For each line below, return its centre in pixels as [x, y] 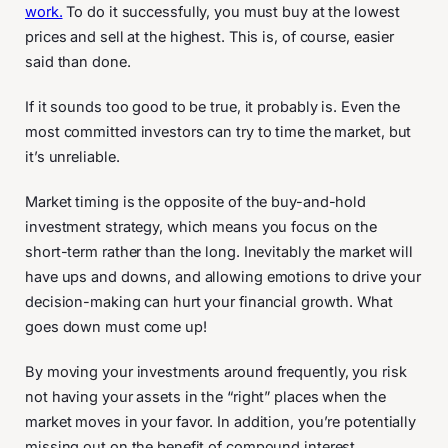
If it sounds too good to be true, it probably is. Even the [213, 106]
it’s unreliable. [74, 156]
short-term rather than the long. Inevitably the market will [219, 251]
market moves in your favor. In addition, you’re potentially [221, 421]
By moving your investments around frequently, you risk [216, 371]
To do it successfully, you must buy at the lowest [231, 11]
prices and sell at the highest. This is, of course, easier [210, 36]
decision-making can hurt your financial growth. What [209, 301]
